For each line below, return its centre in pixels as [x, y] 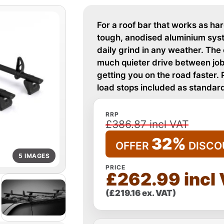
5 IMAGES [34, 155]
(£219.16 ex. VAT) [141, 193]
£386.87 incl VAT [147, 124]
